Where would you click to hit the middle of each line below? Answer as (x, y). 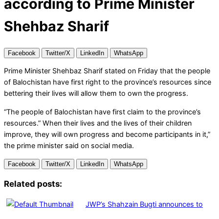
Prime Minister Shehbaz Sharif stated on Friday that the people (107, 71)
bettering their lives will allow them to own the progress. (96, 93)
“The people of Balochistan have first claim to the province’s (102, 111)
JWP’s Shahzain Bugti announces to (144, 204)
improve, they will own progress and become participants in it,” (107, 134)
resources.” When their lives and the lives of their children (98, 123)
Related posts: (33, 184)
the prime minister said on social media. (69, 145)
